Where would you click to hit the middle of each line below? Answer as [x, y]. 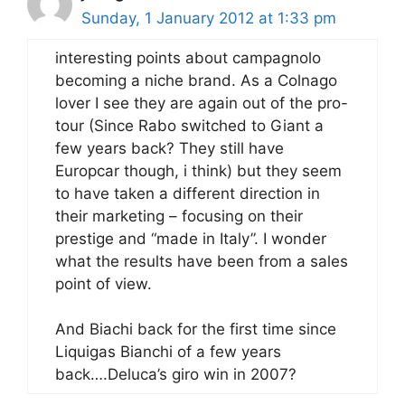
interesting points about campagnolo [188, 57]
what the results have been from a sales [202, 261]
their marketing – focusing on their [179, 216]
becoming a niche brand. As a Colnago [196, 80]
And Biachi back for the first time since [196, 329]
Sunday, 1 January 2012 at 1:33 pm [209, 18]
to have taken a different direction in [188, 193]
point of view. [104, 283]
